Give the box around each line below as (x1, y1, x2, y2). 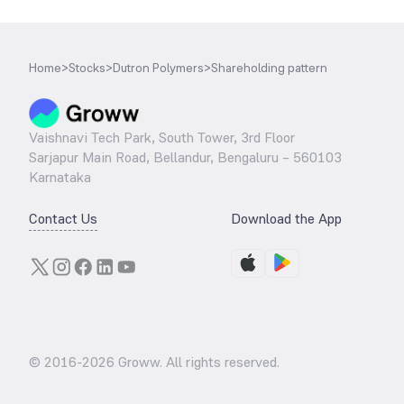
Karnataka (29, 168, 91, 187)
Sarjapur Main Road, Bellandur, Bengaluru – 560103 (29, 148, 342, 167)
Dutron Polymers (113, 60, 204, 76)
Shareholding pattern (211, 60, 327, 76)
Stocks (69, 60, 106, 76)
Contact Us (29, 209, 97, 228)
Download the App (231, 209, 342, 228)
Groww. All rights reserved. (115, 353, 280, 372)
